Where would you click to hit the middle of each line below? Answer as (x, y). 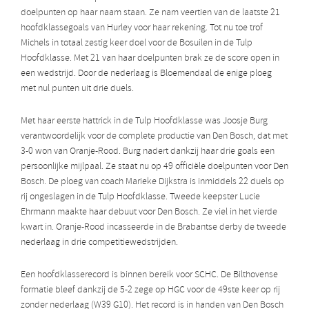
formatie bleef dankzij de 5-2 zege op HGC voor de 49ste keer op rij (150, 290)
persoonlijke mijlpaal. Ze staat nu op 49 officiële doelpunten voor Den (154, 167)
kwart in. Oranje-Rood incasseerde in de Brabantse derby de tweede (153, 228)
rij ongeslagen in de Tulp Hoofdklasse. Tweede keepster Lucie (140, 197)
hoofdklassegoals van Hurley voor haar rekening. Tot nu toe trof (142, 28)
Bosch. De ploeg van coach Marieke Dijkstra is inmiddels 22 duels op (152, 182)
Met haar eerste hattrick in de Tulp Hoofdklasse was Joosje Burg (144, 121)
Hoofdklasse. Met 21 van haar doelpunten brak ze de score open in (150, 59)
